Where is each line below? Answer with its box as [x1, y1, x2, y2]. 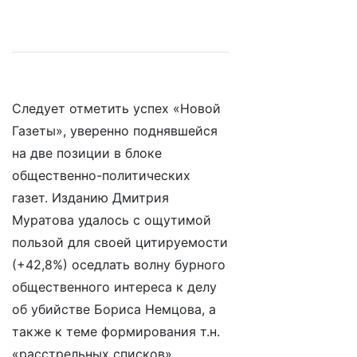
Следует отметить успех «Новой [12, 100, 221, 116]
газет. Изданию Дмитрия [12, 190, 169, 206]
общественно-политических [12, 167, 190, 183]
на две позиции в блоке [12, 145, 162, 161]
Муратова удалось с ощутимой [12, 212, 211, 228]
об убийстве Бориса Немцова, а [12, 301, 216, 317]
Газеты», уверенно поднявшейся [12, 123, 218, 139]
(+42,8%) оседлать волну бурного [12, 257, 226, 273]
